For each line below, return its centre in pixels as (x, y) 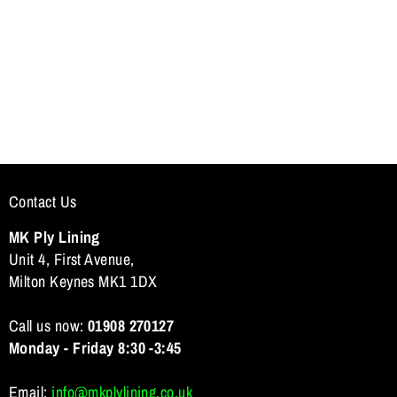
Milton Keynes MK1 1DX (83, 281)
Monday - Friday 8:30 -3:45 (95, 347)
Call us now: (48, 325)
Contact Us (43, 201)
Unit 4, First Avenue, (72, 259)
